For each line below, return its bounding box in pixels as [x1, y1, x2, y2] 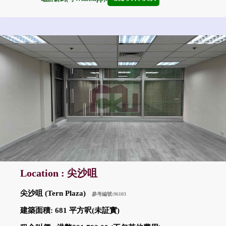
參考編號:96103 [92, 191, 126, 197]
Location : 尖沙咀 [20, 167, 97, 179]
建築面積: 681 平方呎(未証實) [20, 206, 120, 214]
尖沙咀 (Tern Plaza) [20, 189, 92, 197]
